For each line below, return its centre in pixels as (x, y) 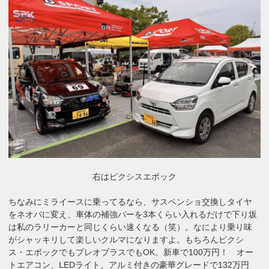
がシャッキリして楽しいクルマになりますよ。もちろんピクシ (126, 240)
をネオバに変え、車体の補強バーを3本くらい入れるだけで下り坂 (133, 215)
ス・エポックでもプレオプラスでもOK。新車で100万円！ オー (131, 252)
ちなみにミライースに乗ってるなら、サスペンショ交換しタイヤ (131, 202)
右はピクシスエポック (134, 177)
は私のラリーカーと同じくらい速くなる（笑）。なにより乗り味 (131, 227)
